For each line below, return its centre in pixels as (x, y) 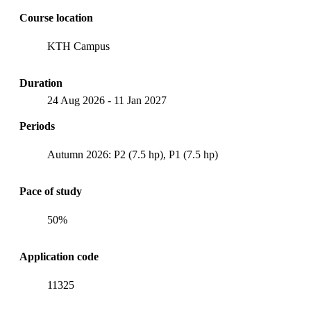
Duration (41, 83)
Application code (59, 256)
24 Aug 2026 (76, 100)
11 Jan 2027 (140, 100)
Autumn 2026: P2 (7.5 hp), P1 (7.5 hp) (133, 154)
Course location (56, 17)
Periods (37, 126)
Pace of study (51, 191)
